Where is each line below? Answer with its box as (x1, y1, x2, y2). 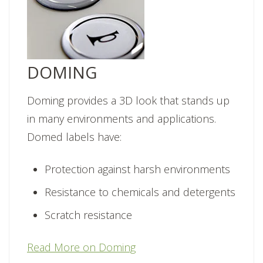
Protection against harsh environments (45, 162, 233, 177)
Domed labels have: (27, 130, 122, 144)
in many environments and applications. (27, 112, 216, 126)
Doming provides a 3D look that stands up (27, 93, 230, 108)
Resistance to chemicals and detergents (45, 185, 235, 200)
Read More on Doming (27, 240, 136, 255)
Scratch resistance (45, 208, 132, 222)
